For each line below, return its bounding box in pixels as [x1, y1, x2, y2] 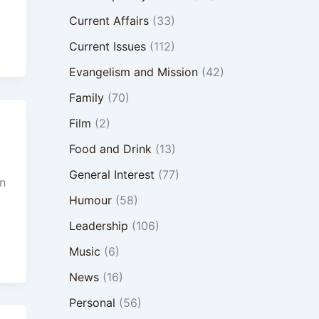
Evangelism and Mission [68, 65, 198, 79]
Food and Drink [68, 142, 152, 156]
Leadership [68, 219, 128, 233]
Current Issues [68, 39, 146, 53]
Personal [68, 296, 115, 310]
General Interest [68, 167, 155, 182]
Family [68, 90, 104, 105]
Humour [68, 193, 112, 207]
